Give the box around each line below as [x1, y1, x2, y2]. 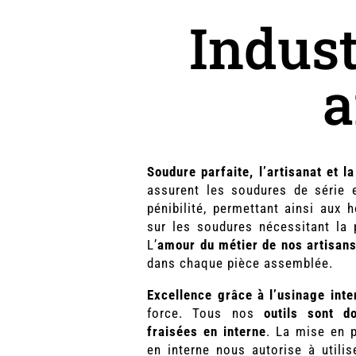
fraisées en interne [147, 323, 267, 339]
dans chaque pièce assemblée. [147, 254, 334, 271]
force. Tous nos [147, 304, 264, 321]
